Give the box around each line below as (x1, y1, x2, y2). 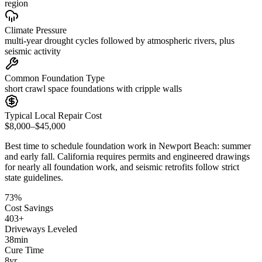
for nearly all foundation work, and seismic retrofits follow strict (5, 161, 239, 172)
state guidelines (5, 172, 61, 182)
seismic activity (5, 46, 61, 56)
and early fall (5, 151, 53, 161)
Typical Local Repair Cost (5, 110, 102, 120)
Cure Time (5, 244, 44, 255)
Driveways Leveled (5, 223, 77, 234)
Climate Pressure (5, 25, 67, 35)
